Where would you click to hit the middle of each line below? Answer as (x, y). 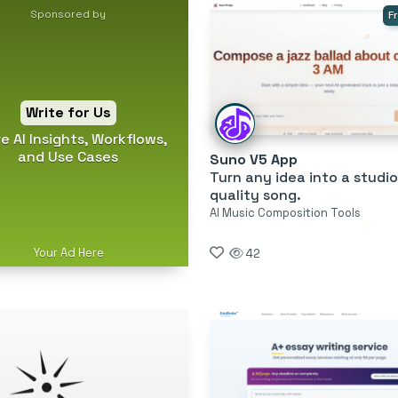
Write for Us (68, 112)
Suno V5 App (253, 159)
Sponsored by (68, 14)
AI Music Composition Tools (285, 212)
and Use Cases (68, 156)
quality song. (255, 195)
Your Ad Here (68, 252)
